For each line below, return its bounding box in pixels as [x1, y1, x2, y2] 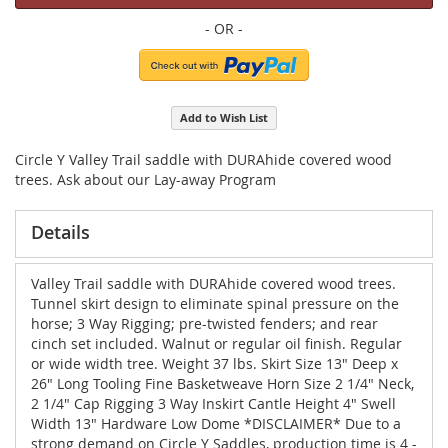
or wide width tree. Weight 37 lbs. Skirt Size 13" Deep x [31, 353, 398, 373]
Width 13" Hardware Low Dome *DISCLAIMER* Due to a [31, 413, 401, 433]
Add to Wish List [180, 109, 268, 125]
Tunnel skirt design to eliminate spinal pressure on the [31, 293, 399, 313]
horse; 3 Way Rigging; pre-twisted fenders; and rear [31, 313, 378, 333]
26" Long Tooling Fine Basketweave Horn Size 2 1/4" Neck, [31, 373, 414, 393]
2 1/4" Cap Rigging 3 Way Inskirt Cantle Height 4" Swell [31, 393, 396, 413]
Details [31, 219, 90, 244]
